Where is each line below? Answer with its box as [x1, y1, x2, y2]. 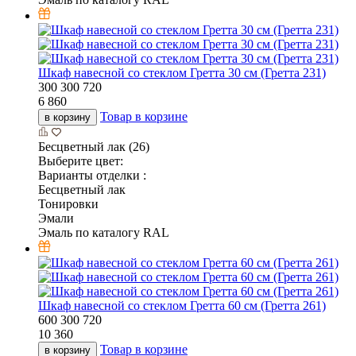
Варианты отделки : [38, 168, 146, 183]
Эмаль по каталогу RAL [38, 226, 169, 240]
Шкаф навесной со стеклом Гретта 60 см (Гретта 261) [38, 299, 326, 313]
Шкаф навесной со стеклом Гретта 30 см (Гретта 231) [38, 66, 326, 80]
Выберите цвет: [38, 154, 123, 168]
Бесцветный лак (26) [38, 140, 149, 154]
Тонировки [38, 197, 99, 211]
